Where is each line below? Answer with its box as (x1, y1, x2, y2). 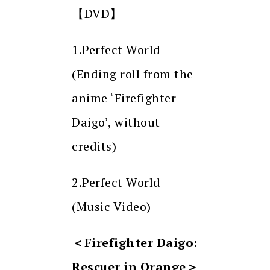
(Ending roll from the (72, 66, 193, 83)
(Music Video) (72, 198, 151, 215)
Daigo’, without (72, 114, 160, 131)
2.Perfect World (72, 174, 161, 191)
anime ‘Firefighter (72, 90, 176, 107)
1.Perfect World (72, 42, 161, 58)
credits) (72, 138, 116, 155)
